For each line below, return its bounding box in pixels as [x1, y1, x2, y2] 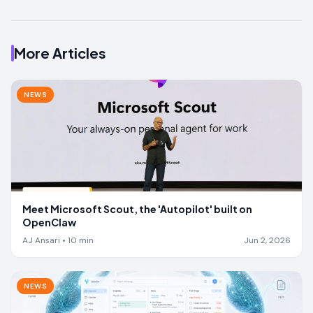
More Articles [14, 43, 106, 61]
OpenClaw [22, 215, 76, 228]
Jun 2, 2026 [244, 234, 291, 246]
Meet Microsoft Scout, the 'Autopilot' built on [22, 202, 252, 215]
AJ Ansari [22, 234, 60, 246]
